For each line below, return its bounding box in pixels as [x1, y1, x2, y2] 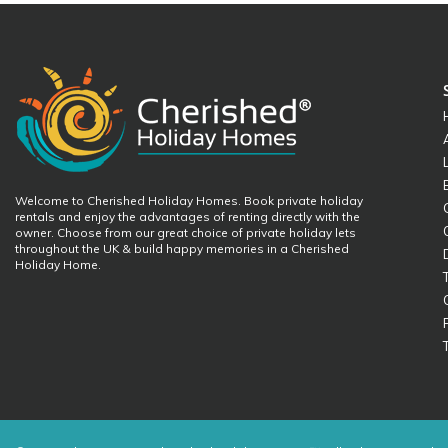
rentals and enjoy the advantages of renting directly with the [15, 209, 360, 224]
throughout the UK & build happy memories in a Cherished [15, 241, 349, 256]
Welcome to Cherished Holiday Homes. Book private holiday [15, 193, 363, 208]
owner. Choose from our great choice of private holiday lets [15, 225, 356, 240]
